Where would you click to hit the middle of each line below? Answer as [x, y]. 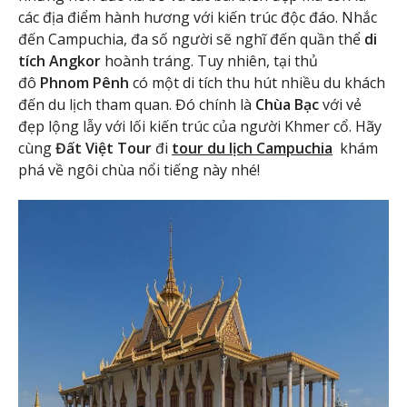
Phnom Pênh [86, 83]
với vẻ [340, 105]
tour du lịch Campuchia [252, 149]
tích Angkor [60, 61]
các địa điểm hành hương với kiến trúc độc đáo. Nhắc [198, 18]
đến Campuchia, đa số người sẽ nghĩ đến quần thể [191, 40]
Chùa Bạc [287, 105]
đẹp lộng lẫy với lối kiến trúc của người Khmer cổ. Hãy [200, 127]
